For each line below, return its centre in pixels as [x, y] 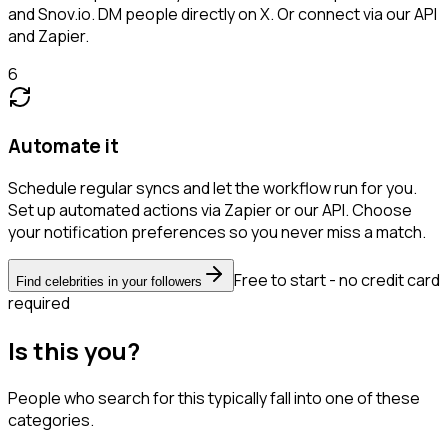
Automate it [63, 145]
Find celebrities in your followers [109, 282]
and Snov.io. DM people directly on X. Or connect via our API [222, 13]
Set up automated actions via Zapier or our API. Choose [210, 210]
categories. [51, 420]
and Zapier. [48, 35]
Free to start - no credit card [337, 280]
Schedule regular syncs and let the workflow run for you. [212, 188]
